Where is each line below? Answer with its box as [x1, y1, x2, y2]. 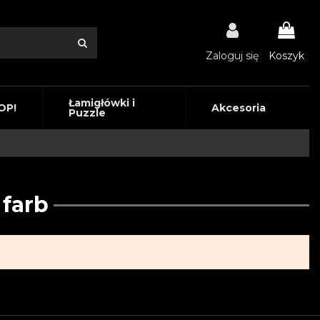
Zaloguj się [206, 49, 259, 62]
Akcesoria [211, 101, 266, 114]
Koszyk [269, 49, 304, 62]
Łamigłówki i [68, 96, 135, 109]
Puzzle [68, 106, 106, 119]
